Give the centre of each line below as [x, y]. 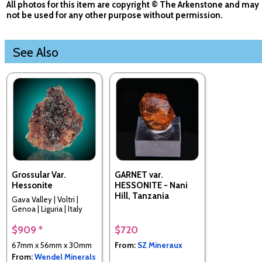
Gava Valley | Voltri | [45, 200]
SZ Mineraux [160, 245]
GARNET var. [139, 175]
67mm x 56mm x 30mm [52, 245]
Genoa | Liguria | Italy [47, 209]
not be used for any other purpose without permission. [115, 15]
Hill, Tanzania [142, 196]
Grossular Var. [39, 175]
